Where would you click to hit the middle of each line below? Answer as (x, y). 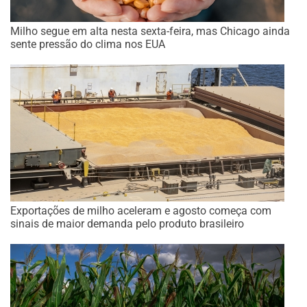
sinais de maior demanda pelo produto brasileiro (127, 224)
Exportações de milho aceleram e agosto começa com (141, 211)
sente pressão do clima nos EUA (88, 45)
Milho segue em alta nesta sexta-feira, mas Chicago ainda (150, 32)
